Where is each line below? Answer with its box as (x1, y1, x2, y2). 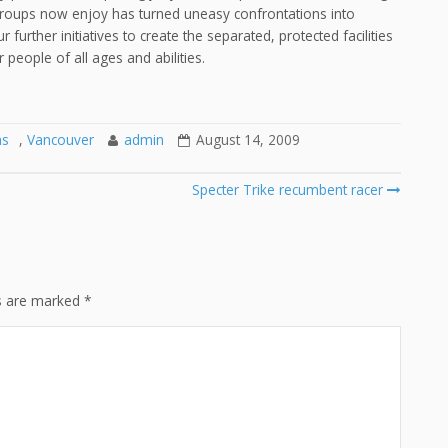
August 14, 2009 (196, 129, 300, 149)
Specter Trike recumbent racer (187, 179, 387, 199)
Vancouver (27, 129, 94, 149)
